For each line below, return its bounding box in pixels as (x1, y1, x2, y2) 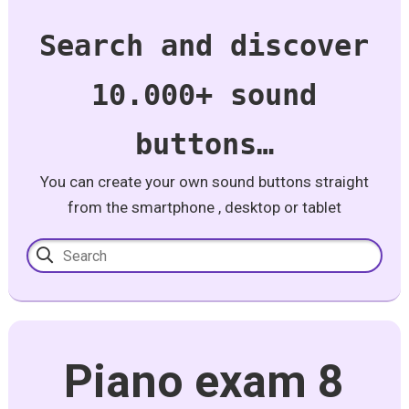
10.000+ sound (91, 78, 318, 112)
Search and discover (39, 28, 370, 63)
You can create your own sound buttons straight (39, 173, 369, 191)
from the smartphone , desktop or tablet (67, 198, 341, 216)
